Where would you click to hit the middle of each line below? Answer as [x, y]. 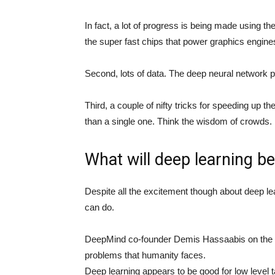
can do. [99, 207]
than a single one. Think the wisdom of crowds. [178, 121]
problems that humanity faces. [145, 255]
